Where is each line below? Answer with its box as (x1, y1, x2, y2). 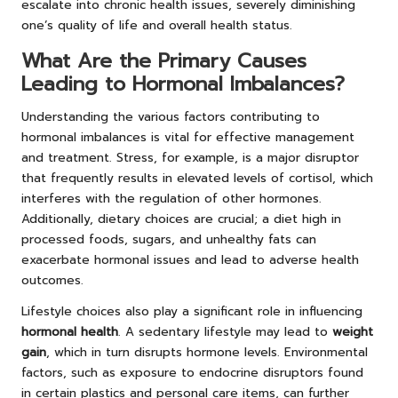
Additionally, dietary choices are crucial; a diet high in (21, 210, 341, 229)
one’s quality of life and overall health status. (21, 16, 292, 36)
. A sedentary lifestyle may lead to (118, 322, 332, 342)
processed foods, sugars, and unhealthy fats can (21, 230, 316, 250)
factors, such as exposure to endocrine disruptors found (21, 363, 363, 383)
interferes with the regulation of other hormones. (21, 189, 322, 209)
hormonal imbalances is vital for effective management (21, 128, 354, 147)
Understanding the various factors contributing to (21, 107, 320, 127)
